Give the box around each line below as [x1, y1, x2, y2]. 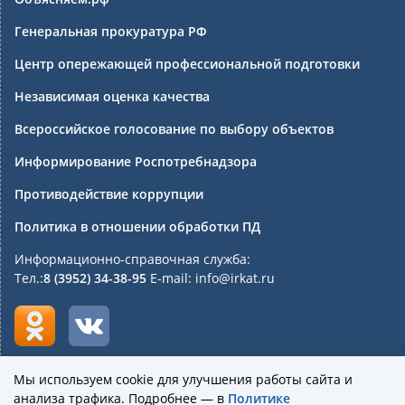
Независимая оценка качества [14, 87, 210, 105]
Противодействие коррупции [14, 184, 203, 202]
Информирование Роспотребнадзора [14, 152, 257, 170]
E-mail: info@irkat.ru [146, 268, 275, 287]
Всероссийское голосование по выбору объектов [14, 119, 334, 137]
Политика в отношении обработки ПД [14, 217, 260, 235]
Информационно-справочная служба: [14, 250, 250, 268]
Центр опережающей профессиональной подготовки [14, 54, 360, 72]
